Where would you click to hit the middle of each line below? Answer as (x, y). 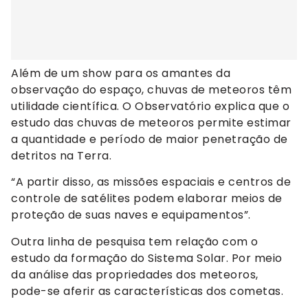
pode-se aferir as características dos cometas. (147, 291)
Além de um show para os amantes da (121, 73)
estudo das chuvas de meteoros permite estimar (151, 122)
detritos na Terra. (61, 155)
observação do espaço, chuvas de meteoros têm (151, 89)
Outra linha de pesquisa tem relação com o (135, 241)
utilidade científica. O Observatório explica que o (150, 106)
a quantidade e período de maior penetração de (150, 139)
